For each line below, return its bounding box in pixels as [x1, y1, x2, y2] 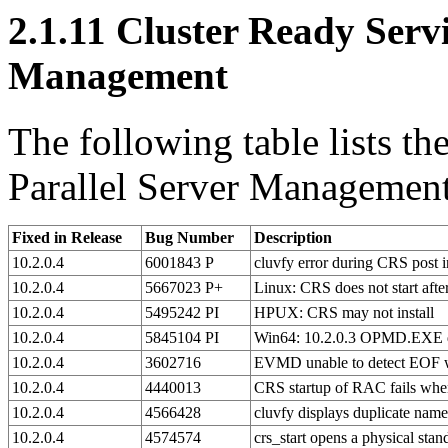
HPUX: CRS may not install [254, 303, 434, 321]
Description [254, 228, 332, 246]
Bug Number [145, 228, 234, 246]
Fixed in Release [12, 228, 122, 246]
